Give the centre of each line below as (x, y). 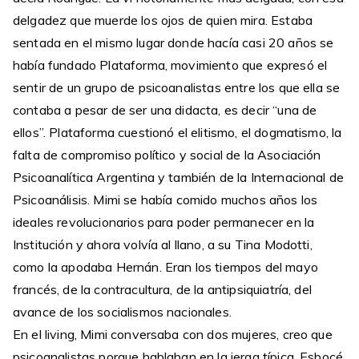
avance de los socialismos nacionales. (122, 312)
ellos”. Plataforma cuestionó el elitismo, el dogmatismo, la (177, 132)
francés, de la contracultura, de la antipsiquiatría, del (162, 289)
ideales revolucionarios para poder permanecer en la (164, 222)
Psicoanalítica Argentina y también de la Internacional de (179, 177)
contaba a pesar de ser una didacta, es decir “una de (165, 110)
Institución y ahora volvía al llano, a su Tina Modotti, (163, 244)
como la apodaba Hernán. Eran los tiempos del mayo (165, 267)
